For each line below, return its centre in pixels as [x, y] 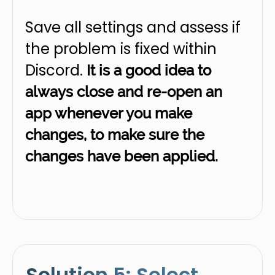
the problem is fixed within [121, 49]
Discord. [56, 71]
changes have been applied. [122, 157]
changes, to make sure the [115, 135]
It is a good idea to [149, 71]
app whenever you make [109, 114]
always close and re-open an [124, 92]
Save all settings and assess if [133, 28]
